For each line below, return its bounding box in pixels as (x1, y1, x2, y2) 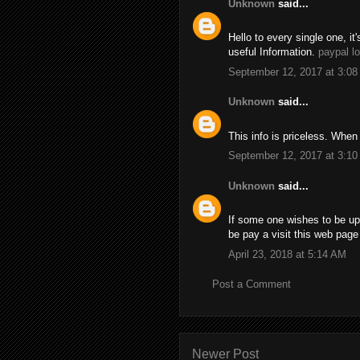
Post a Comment (212, 278, 291, 290)
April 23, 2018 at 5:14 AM (228, 247, 346, 260)
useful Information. (228, 46, 318, 58)
